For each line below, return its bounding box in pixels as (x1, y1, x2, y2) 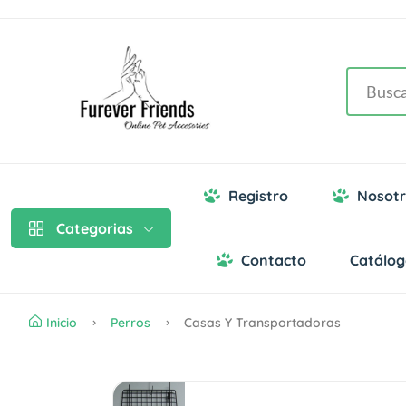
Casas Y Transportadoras (180, 314, 341, 332)
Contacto (241, 251, 306, 270)
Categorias (56, 219, 133, 238)
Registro (228, 187, 288, 206)
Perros (111, 314, 150, 332)
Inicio (46, 314, 77, 332)
